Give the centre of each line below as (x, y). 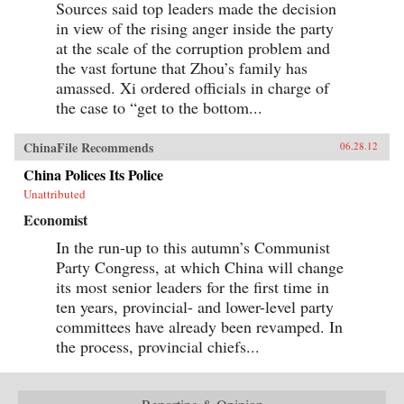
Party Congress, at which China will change (200, 266)
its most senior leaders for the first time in (193, 286)
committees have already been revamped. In (199, 326)
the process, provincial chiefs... (158, 346)
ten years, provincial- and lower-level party (195, 306)
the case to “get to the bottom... (159, 107)
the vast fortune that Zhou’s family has (182, 67)
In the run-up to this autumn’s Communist (193, 247)
